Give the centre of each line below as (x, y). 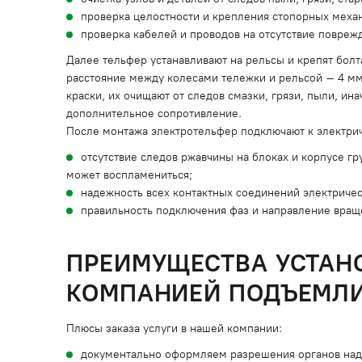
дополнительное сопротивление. (154, 114)
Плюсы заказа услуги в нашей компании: (174, 328)
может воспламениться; (129, 175)
